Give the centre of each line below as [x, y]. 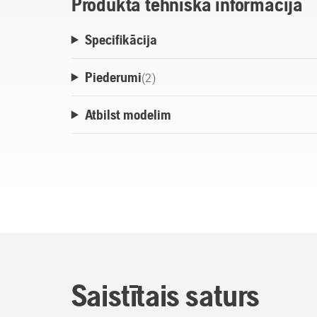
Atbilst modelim [128, 115]
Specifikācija [121, 40]
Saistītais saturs [165, 295]
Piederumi [113, 77]
